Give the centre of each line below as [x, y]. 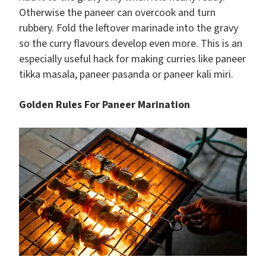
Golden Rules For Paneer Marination [104, 105]
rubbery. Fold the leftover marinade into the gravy [129, 28]
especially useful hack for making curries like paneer [132, 59]
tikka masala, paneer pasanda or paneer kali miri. [126, 75]
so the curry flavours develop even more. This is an [131, 44]
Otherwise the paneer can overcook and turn [117, 13]
